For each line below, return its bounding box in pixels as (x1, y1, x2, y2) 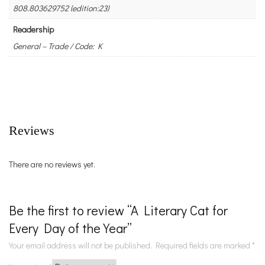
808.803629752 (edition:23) (13, 2, 109, 14)
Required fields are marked (156, 239, 252, 251)
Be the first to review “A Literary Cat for (9, 201, 228, 219)
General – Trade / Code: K (13, 40, 102, 52)
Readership (13, 24, 54, 35)
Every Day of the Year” (9, 219, 132, 237)
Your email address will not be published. (9, 239, 152, 251)
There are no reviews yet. (9, 158, 95, 170)
